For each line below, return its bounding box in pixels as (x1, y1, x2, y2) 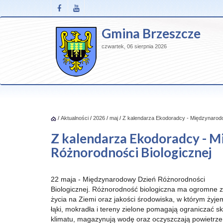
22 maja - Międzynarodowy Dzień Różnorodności (51, 175, 205, 183)
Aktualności (61, 115, 89, 121)
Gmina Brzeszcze (102, 25, 201, 41)
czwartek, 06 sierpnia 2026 (102, 43, 167, 49)
